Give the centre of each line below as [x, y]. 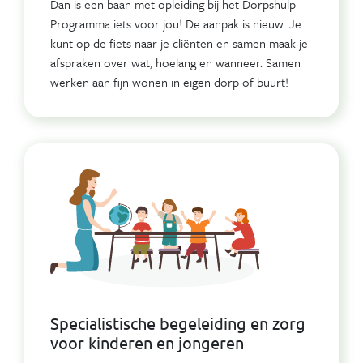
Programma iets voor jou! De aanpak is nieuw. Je [176, 23]
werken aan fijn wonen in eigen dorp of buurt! [169, 81]
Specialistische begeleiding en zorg [178, 322]
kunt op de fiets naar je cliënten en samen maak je [179, 43]
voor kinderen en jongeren [147, 342]
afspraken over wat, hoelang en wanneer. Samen [175, 62]
